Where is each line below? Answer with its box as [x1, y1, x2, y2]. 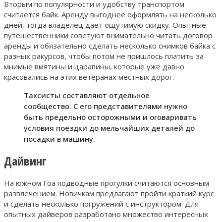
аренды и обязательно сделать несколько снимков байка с [4, 41, 216, 51]
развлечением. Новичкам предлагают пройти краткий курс [4, 188, 214, 198]
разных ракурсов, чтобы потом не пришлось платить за [4, 51, 204, 61]
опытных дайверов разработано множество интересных [4, 209, 208, 219]
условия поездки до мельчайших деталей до [24, 123, 195, 133]
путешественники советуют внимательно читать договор [4, 30, 213, 40]
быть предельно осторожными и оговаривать [24, 112, 197, 122]
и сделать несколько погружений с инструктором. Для [4, 198, 199, 209]
